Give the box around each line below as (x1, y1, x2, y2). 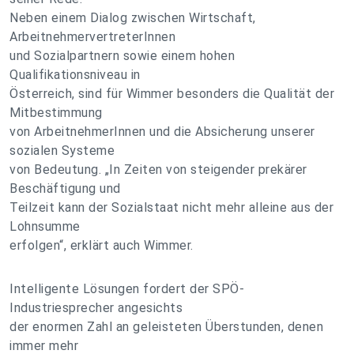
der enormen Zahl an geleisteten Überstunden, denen (9, 319, 323, 334)
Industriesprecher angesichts (9, 300, 183, 315)
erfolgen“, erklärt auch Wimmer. (9, 238, 194, 253)
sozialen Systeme (9, 143, 115, 158)
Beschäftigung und (9, 181, 121, 196)
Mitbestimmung (9, 105, 103, 120)
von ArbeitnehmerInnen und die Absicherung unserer (9, 124, 315, 139)
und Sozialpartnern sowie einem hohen (9, 48, 235, 63)
